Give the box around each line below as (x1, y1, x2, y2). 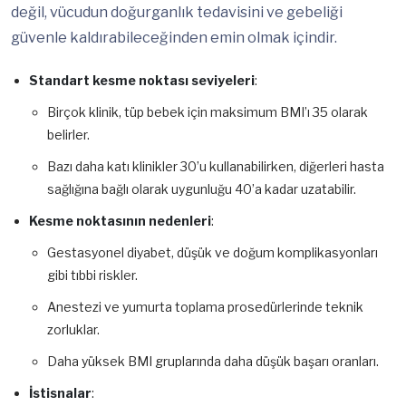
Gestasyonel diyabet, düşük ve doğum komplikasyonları (47, 245, 378, 261)
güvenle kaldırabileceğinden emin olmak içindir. (11, 29, 337, 47)
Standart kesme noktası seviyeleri (29, 72, 255, 89)
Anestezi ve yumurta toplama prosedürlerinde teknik (47, 299, 363, 315)
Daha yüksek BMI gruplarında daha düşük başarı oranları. (47, 353, 379, 370)
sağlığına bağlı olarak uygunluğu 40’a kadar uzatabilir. (47, 181, 356, 198)
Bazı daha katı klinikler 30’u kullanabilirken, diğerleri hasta (47, 159, 384, 175)
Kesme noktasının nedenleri (29, 213, 211, 229)
